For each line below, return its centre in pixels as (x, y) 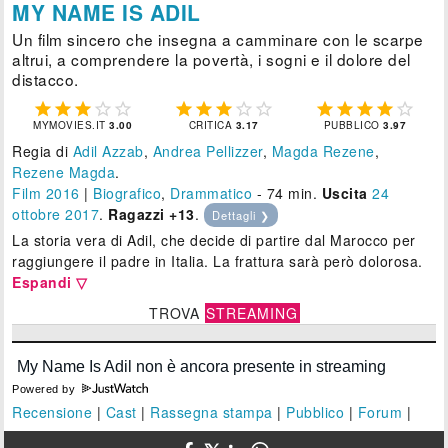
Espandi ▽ (50, 281)
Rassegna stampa (211, 411)
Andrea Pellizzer (207, 150)
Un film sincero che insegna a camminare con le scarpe (218, 38)
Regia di (42, 150)
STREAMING (252, 312)
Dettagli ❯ (240, 214)
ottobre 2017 (56, 213)
